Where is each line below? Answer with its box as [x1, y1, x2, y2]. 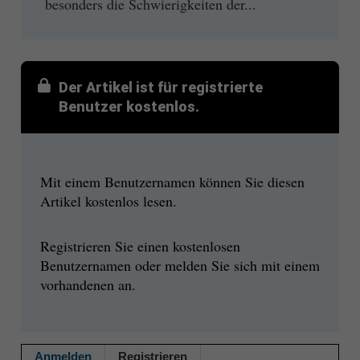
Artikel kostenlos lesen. [39, 190, 177, 211]
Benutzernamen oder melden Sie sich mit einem [39, 256, 320, 276]
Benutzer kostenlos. [58, 97, 199, 115]
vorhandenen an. [39, 275, 136, 295]
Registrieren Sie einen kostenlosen [39, 236, 240, 256]
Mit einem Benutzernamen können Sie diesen [39, 171, 305, 191]
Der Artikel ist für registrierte [58, 78, 263, 96]
